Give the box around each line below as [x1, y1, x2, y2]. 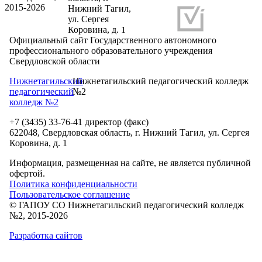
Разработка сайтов [9, 230, 82, 240]
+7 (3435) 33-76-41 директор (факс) [9, 116, 149, 127]
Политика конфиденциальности [9, 178, 137, 189]
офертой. [9, 168, 45, 178]
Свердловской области [9, 56, 100, 66]
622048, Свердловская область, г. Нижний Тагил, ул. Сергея [9, 127, 249, 137]
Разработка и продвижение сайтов [45, 18, 158, 27]
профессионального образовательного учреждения [9, 45, 212, 56]
